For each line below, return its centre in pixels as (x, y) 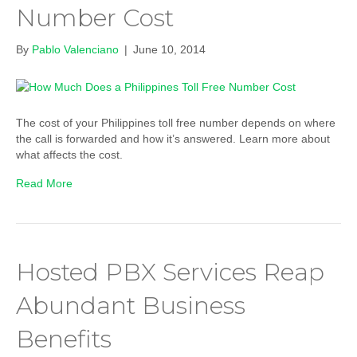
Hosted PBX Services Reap (170, 272)
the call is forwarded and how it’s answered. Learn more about (173, 138)
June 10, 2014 (169, 50)
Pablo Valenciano (75, 50)
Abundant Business (131, 305)
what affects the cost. (69, 154)
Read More (44, 183)
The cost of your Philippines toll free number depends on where (176, 122)
